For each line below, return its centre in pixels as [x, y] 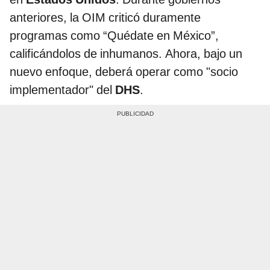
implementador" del [62, 89]
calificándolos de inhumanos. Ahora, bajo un [126, 53]
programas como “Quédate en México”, [114, 35]
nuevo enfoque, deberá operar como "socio [124, 71]
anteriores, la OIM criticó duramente [105, 17]
